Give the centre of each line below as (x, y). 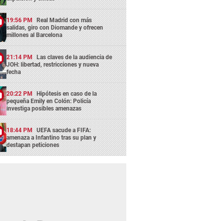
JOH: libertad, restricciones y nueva (53, 64)
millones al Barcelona (35, 35)
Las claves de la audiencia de (74, 57)
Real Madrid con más (64, 20)
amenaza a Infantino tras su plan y (52, 138)
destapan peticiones (33, 145)
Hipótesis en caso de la (67, 93)
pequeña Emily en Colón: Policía (49, 101)
